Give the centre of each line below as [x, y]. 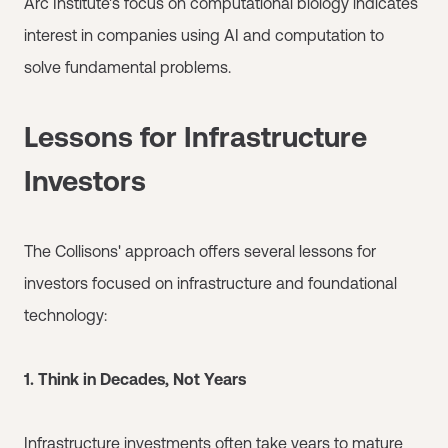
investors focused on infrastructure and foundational [210, 282]
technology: [65, 314]
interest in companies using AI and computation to [204, 34]
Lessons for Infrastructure [195, 136]
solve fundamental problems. [127, 66]
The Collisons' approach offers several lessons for [200, 250]
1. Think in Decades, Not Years [135, 378]
